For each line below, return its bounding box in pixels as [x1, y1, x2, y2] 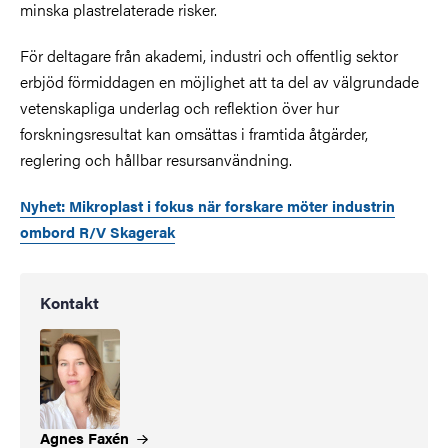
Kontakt [40, 290, 99, 314]
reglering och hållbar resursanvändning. [20, 147, 296, 171]
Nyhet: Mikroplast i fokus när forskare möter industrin [20, 194, 395, 216]
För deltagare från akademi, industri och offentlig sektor [20, 43, 398, 67]
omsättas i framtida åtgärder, [175, 121, 368, 145]
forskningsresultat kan [20, 121, 171, 145]
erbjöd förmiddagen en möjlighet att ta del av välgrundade [20, 69, 419, 93]
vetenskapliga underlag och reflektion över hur [20, 95, 339, 119]
